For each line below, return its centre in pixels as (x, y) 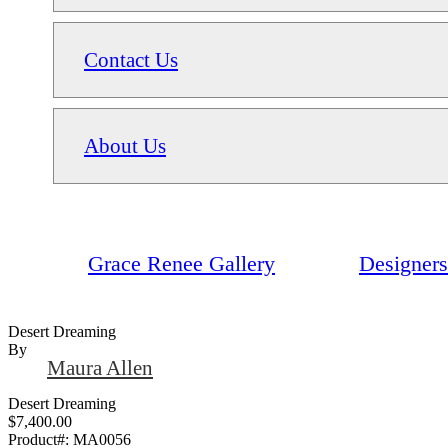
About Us (125, 145)
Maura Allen (100, 367)
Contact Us (131, 59)
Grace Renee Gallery (181, 263)
